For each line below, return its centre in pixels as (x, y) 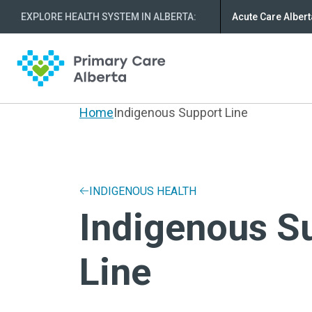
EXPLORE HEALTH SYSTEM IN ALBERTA (107, 17)
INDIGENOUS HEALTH (143, 191)
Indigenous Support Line (181, 112)
